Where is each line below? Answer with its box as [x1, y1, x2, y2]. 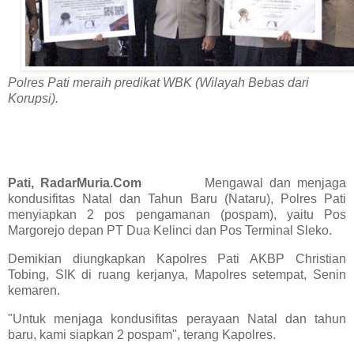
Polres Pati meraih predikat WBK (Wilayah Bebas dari [8, 75, 309, 89]
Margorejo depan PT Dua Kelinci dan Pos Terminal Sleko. [8, 224, 332, 237]
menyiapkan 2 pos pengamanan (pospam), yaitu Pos [8, 208, 346, 221]
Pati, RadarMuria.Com [8, 176, 205, 190]
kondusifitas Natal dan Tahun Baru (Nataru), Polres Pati [8, 192, 346, 205]
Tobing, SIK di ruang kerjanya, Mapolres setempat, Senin [8, 267, 346, 281]
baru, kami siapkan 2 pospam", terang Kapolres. [8, 327, 276, 341]
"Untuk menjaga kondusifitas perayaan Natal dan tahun [8, 311, 346, 326]
